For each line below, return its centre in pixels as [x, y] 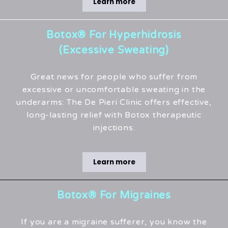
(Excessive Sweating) [114, 51]
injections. [114, 128]
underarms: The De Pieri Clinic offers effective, [114, 103]
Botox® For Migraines [114, 196]
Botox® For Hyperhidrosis [114, 35]
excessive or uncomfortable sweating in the [114, 90]
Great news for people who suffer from [114, 77]
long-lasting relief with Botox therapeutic [114, 115]
